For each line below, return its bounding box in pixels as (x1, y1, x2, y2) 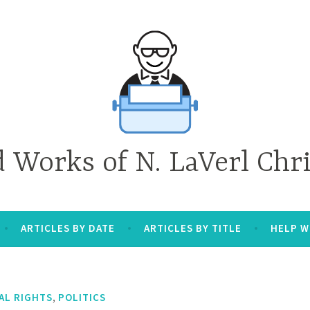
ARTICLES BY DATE (20, 221, 115, 235)
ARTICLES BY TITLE (143, 221, 241, 235)
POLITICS (58, 290, 106, 304)
